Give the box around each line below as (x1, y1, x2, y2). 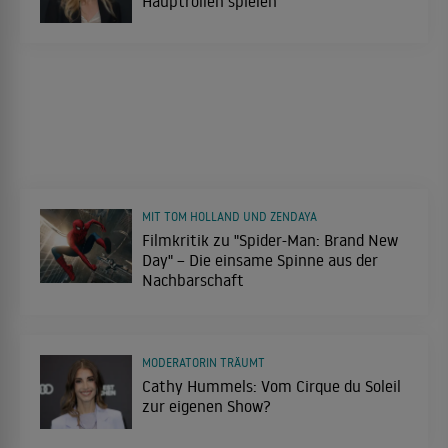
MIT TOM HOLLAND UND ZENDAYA (142, 209, 317, 225)
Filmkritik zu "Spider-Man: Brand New (142, 230, 398, 251)
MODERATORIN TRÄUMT (142, 355, 265, 371)
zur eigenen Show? (142, 396, 271, 417)
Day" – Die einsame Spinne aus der (142, 250, 378, 271)
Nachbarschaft (142, 270, 244, 291)
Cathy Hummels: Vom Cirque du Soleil (142, 376, 401, 397)
